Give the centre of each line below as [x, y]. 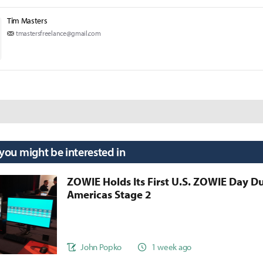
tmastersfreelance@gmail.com [58, 33]
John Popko [101, 247]
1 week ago [171, 247]
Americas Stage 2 [109, 195]
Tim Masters [27, 21]
